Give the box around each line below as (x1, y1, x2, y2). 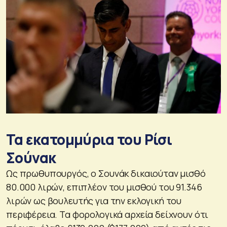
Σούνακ (6, 148, 56, 168)
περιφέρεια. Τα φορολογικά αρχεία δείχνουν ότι (6, 208, 209, 221)
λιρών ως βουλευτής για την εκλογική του (6, 195, 182, 207)
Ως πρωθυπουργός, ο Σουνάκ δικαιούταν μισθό (6, 167, 206, 180)
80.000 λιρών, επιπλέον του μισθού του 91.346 (6, 181, 202, 194)
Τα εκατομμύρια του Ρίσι (6, 130, 172, 149)
